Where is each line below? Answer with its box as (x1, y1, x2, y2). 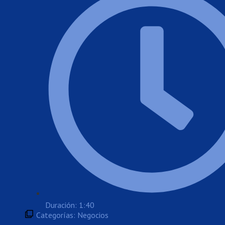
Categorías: (36, 210, 77, 220)
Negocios (77, 210, 108, 220)
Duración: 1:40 (45, 200, 94, 210)
